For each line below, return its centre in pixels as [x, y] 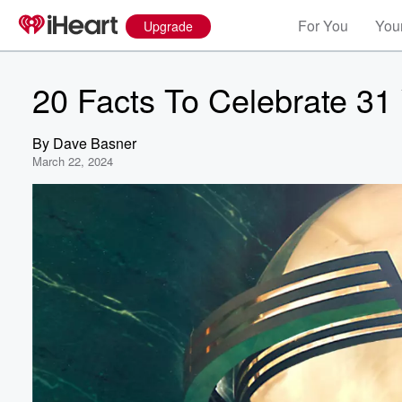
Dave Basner [95, 143]
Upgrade [168, 26]
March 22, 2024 [73, 161]
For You [323, 26]
